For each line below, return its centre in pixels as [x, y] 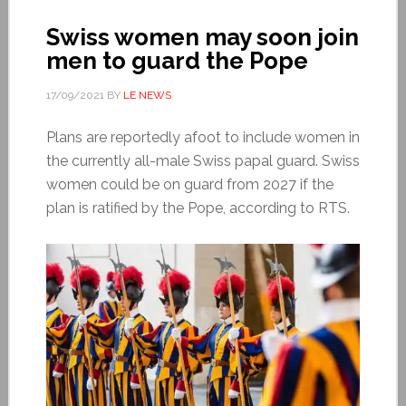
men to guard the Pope [177, 60]
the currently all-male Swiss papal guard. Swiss [203, 160]
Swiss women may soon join [202, 37]
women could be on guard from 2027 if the [189, 184]
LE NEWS [147, 95]
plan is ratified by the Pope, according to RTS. [198, 208]
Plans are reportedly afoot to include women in [203, 137]
